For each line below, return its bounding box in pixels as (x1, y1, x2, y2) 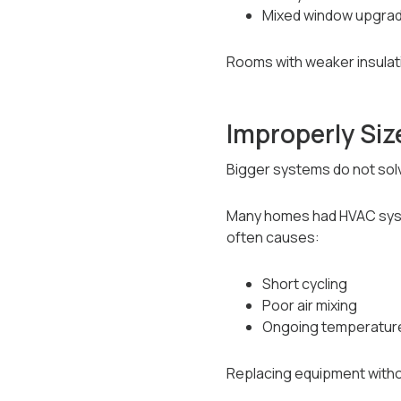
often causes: (226, 227, 320, 247)
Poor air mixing (261, 295, 357, 315)
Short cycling (261, 274, 347, 294)
